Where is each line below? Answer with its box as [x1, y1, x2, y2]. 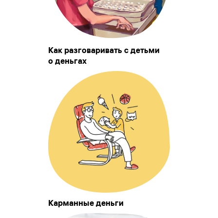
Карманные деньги [48, 198, 124, 208]
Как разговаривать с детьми [48, 45, 160, 55]
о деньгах [48, 56, 87, 66]
